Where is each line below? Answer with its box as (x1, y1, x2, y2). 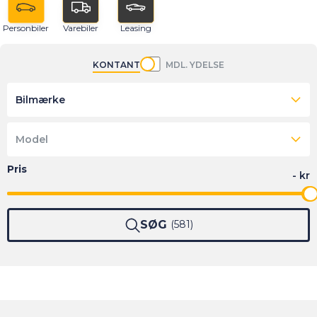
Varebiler (63, 23, 98, 34)
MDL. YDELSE (166, 59, 224, 70)
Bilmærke (16, 93, 65, 106)
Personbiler (3, 23, 49, 34)
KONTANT (93, 59, 140, 70)
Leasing (120, 23, 151, 34)
